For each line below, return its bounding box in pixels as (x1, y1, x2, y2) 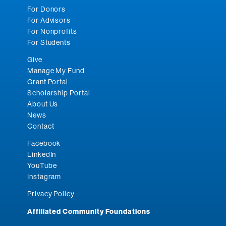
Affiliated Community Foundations (27, 206, 150, 216)
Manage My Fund (27, 66, 85, 75)
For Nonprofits (27, 26, 78, 36)
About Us (27, 99, 59, 108)
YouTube (27, 160, 57, 170)
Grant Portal (27, 77, 69, 86)
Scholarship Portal (27, 88, 91, 97)
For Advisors (27, 15, 71, 25)
